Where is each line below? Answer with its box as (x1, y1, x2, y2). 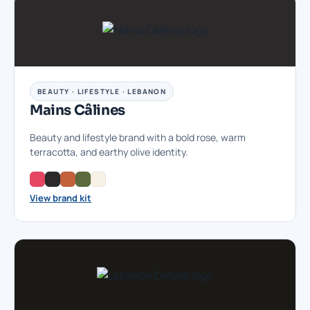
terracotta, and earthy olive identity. (30, 145, 188, 159)
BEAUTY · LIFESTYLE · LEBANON (37, 86, 167, 97)
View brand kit (30, 192, 91, 205)
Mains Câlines (30, 102, 125, 120)
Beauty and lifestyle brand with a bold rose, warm (30, 131, 246, 145)
